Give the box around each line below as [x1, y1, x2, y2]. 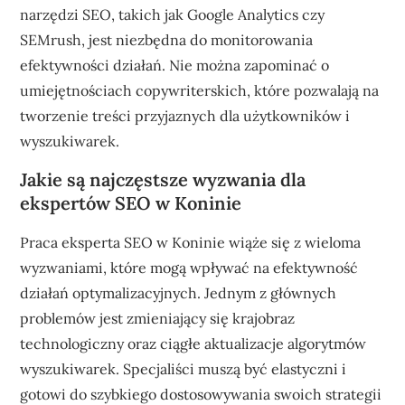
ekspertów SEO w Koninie [20, 192, 242, 214]
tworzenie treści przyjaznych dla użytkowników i [20, 107, 351, 125]
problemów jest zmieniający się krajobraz [20, 309, 296, 327]
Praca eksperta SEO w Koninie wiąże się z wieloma [20, 233, 362, 251]
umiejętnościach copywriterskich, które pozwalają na [20, 81, 380, 99]
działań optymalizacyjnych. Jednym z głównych [20, 284, 337, 302]
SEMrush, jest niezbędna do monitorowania [20, 31, 314, 49]
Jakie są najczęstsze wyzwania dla [20, 168, 306, 191]
